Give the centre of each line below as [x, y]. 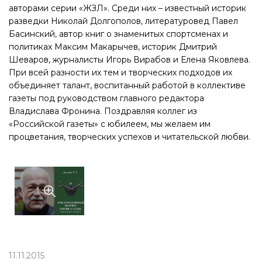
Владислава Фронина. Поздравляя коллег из [103, 111]
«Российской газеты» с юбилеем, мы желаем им [110, 124]
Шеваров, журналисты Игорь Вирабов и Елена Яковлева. [130, 60]
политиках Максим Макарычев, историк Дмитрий [113, 47]
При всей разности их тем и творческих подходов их [120, 73]
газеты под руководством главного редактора [106, 98]
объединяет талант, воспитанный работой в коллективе [127, 85]
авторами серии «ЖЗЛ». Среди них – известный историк [127, 8]
